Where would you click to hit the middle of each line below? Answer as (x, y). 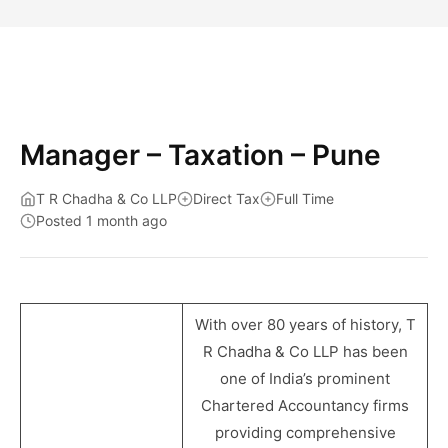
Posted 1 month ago (101, 220)
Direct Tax (226, 198)
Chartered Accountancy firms (305, 405)
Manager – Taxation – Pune (200, 155)
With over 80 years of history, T (305, 324)
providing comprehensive (305, 432)
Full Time (305, 198)
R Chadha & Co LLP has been (305, 351)
